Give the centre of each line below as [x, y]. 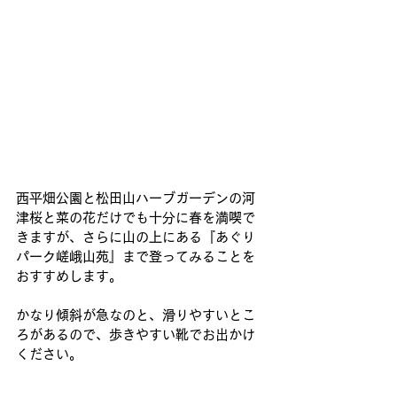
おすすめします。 [69, 276]
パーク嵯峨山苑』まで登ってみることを [136, 257]
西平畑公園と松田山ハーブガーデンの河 [136, 198]
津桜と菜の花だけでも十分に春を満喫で [136, 218]
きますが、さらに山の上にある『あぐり [136, 237]
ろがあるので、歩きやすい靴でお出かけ [136, 335]
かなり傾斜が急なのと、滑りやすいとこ [136, 315]
